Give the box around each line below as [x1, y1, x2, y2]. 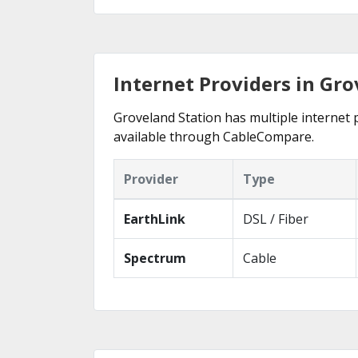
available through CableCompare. [113, 127, 314, 145]
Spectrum [124, 249, 186, 267]
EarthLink [124, 209, 185, 228]
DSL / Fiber [243, 209, 308, 228]
